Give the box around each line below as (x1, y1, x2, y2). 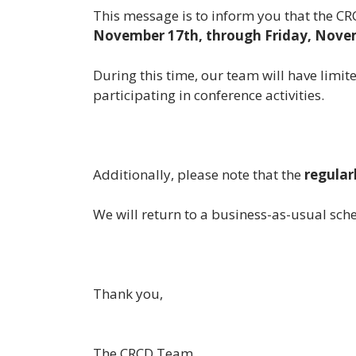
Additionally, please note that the (93, 164, 304, 184)
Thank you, (93, 284, 163, 303)
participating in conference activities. (93, 85, 324, 104)
